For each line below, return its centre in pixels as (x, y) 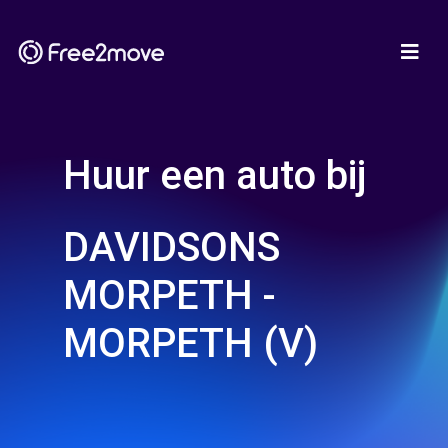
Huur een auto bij (214, 175)
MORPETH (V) (190, 343)
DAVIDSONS (171, 247)
